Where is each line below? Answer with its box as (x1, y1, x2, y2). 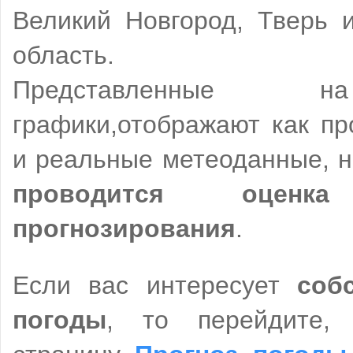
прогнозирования (13, 214, 236, 243)
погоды (13, 306, 106, 335)
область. (13, 41, 114, 70)
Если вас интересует (13, 271, 297, 300)
